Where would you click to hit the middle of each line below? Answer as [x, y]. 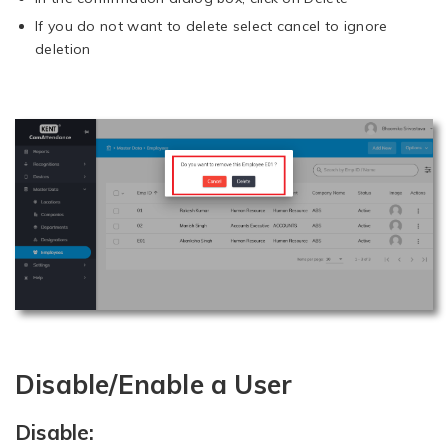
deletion [63, 49]
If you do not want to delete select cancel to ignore [211, 26]
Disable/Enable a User [154, 384]
